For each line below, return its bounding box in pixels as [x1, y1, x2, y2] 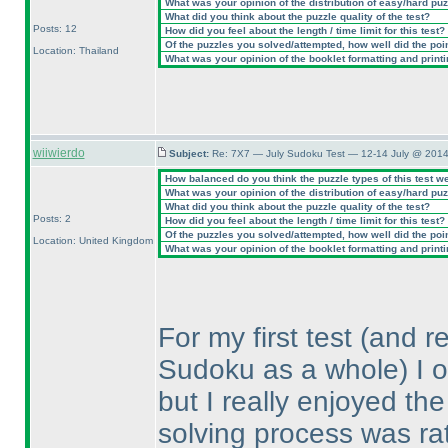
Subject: [168, 148, 212, 159]
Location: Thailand [32, 45, 119, 56]
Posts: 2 [32, 213, 71, 224]
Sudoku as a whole [157, 354, 399, 385]
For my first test [157, 322, 360, 353]
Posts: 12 [32, 23, 77, 34]
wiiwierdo [32, 146, 85, 160]
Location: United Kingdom [32, 235, 153, 246]
